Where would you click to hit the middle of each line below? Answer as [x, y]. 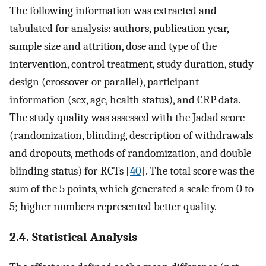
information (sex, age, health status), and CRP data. [125, 99]
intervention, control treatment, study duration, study [132, 64]
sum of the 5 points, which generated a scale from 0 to [132, 189]
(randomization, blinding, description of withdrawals [131, 135]
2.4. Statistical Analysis [73, 237]
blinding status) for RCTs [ [70, 171]
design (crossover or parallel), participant [104, 82]
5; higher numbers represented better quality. [113, 206]
